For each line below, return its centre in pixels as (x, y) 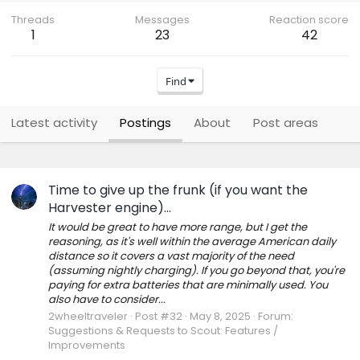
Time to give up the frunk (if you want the (178, 190)
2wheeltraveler (88, 316)
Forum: (276, 316)
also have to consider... (107, 299)
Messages (162, 20)
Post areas (286, 123)
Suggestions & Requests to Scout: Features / (163, 330)
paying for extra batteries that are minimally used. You (188, 284)
